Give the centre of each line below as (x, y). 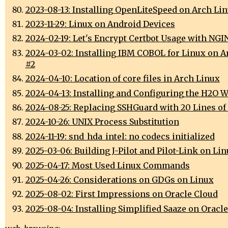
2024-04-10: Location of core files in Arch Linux (122, 79)
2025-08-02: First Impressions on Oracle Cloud (121, 194)
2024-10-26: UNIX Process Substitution (102, 122)
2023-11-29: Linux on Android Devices (100, 24)
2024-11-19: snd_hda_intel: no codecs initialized (120, 136)
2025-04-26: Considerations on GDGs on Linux (119, 179)
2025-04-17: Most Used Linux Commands (107, 165)
